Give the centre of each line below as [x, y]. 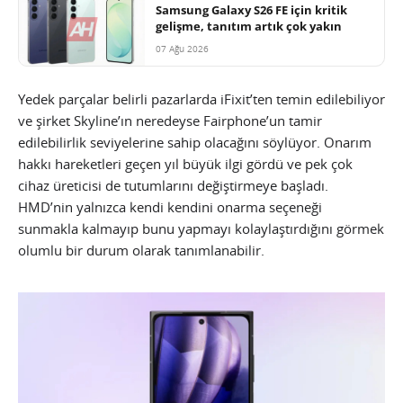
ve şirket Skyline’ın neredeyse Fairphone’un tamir [170, 120]
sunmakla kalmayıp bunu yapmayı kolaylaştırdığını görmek [201, 228]
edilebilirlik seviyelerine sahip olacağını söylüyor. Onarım [195, 142]
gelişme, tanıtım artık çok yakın [249, 26]
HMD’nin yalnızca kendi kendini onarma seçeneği [170, 206]
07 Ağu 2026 [182, 48]
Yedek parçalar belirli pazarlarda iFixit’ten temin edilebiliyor [201, 99]
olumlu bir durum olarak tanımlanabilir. [141, 250]
